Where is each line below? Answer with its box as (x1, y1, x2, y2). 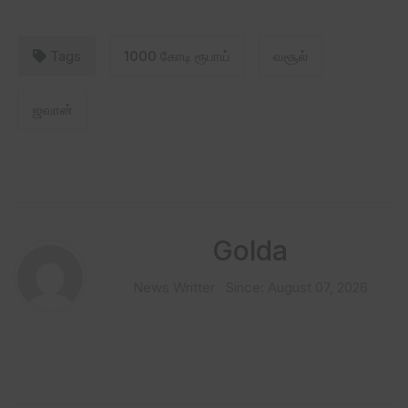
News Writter (132, 278, 215, 296)
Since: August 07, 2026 (225, 278, 368, 296)
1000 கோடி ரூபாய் (124, 46, 230, 65)
